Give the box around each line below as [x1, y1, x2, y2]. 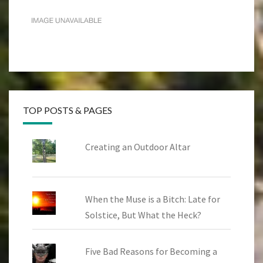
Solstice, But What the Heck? [85, 209, 201, 221]
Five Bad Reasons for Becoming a [85, 245, 217, 258]
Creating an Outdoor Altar [85, 141, 190, 153]
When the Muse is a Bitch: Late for [85, 193, 220, 205]
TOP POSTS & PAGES [23, 104, 112, 116]
